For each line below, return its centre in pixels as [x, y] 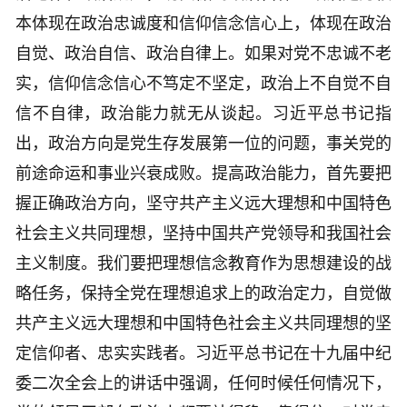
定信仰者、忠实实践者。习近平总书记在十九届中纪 [203, 354]
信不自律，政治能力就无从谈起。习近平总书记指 [203, 114]
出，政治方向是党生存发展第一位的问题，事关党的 [203, 144]
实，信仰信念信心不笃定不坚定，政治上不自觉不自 [203, 84]
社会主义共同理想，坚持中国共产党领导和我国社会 [203, 234]
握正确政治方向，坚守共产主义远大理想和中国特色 [203, 204]
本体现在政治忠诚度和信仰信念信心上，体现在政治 [203, 24]
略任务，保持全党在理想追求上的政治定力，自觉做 [203, 294]
